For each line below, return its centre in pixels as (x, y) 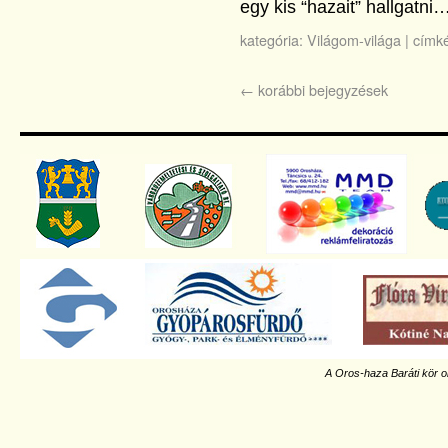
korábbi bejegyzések (321, 89)
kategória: (271, 39)
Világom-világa (354, 39)
